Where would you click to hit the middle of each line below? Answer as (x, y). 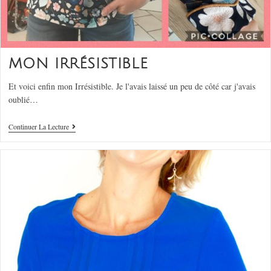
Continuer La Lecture (38, 127)
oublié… (23, 100)
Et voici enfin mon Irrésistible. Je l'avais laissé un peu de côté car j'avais (132, 87)
